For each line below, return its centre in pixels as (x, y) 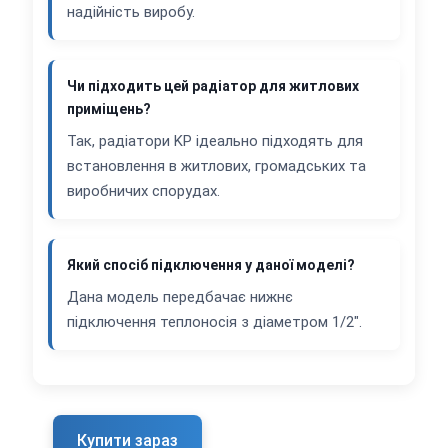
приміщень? (109, 109)
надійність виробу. (131, 12)
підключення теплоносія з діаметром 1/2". (214, 322)
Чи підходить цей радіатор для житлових (213, 86)
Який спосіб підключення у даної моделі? (211, 265)
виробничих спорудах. (143, 191)
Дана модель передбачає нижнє (180, 297)
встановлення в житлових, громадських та (216, 166)
